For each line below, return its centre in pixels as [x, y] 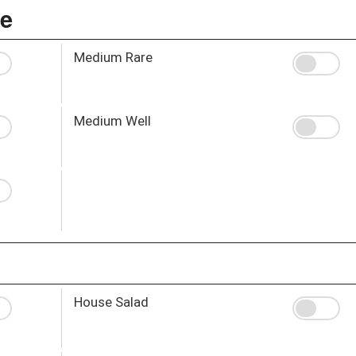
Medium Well [112, 120]
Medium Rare [113, 57]
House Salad [111, 302]
